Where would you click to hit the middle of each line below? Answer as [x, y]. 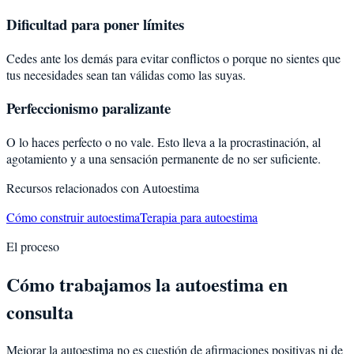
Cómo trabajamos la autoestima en [147, 284]
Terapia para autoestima [199, 217]
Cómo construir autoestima [73, 217]
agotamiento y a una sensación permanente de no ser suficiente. [164, 159]
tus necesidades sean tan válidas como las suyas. [126, 74]
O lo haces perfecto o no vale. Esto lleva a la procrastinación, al [164, 142]
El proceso [33, 247]
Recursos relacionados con [74, 188]
